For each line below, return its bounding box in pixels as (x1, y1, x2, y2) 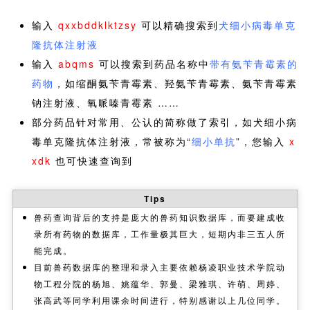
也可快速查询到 (51, 153, 133, 167)
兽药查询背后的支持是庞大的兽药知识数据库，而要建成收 (33, 210, 286, 223)
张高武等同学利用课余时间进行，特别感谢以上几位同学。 (33, 293, 286, 306)
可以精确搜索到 (136, 17, 219, 32)
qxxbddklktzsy (53, 17, 137, 32)
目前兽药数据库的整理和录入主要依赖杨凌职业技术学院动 (33, 260, 286, 273)
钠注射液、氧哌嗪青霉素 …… (31, 95, 180, 109)
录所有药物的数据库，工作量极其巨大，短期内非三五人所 (33, 227, 286, 239)
